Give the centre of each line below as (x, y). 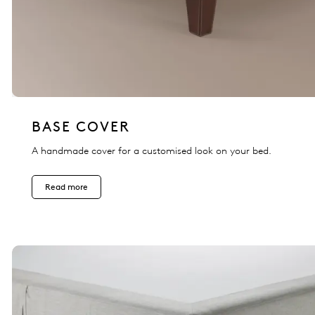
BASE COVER (81, 127)
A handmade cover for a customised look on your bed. (152, 151)
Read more (66, 187)
